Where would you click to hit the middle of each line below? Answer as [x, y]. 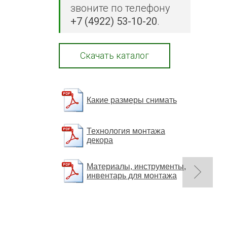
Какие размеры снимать [132, 100]
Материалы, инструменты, [136, 166]
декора [100, 140]
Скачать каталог [115, 55]
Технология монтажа [126, 131]
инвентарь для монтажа [132, 175]
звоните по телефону [122, 8]
